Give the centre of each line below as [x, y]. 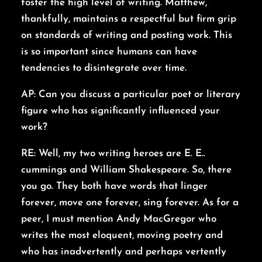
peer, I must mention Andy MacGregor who [119, 219]
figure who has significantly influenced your [120, 111]
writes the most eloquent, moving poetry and [122, 236]
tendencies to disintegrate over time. [104, 68]
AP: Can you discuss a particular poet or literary [131, 95]
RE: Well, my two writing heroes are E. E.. [113, 154]
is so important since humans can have [109, 52]
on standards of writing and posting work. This [127, 36]
